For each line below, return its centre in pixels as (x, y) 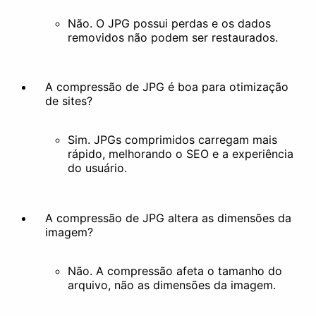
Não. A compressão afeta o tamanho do (175, 271)
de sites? (69, 101)
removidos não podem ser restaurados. (173, 37)
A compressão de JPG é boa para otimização (167, 87)
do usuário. (97, 168)
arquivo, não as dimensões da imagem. (172, 285)
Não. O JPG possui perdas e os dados (169, 23)
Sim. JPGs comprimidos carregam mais (172, 140)
